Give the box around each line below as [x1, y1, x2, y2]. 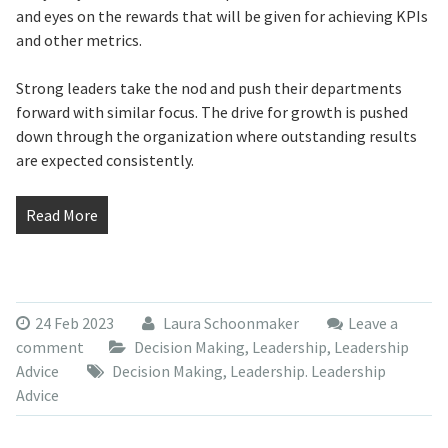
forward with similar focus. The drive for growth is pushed [15, 102, 408, 122]
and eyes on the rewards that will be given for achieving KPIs [15, 6, 428, 26]
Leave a [347, 313, 398, 333]
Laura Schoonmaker [159, 313, 299, 333]
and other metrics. [15, 30, 142, 50]
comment [15, 337, 84, 357]
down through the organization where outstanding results [15, 126, 417, 146]
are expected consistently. [15, 150, 194, 170]
